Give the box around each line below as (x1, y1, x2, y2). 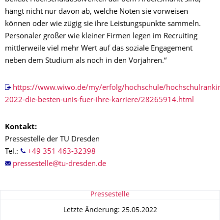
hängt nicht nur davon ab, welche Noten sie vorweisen (5, 8, 188, 16)
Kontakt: (5, 124, 37, 132)
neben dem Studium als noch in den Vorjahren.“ (5, 57, 166, 65)
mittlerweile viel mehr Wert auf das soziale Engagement (5, 45, 192, 53)
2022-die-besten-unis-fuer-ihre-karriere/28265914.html (5, 97, 194, 105)
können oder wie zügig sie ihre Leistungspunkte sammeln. (5, 21, 201, 28)
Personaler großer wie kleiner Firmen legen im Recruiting (5, 33, 197, 41)
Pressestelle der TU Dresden (5, 136, 100, 144)
